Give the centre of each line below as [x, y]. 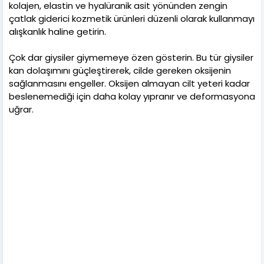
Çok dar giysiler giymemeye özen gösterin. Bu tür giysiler [131, 57]
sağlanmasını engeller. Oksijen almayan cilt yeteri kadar [129, 83]
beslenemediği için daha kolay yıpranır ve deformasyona [132, 96]
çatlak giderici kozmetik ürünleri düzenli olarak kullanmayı [132, 18]
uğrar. [21, 109]
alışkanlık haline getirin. [57, 31]
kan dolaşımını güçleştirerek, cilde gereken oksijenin [120, 70]
